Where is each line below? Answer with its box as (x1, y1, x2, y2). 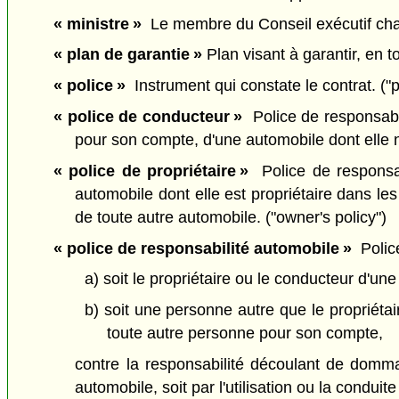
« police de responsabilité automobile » (53, 239, 352, 257)
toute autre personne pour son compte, (106, 324, 383, 343)
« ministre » (53, 14, 142, 33)
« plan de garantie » (53, 45, 202, 64)
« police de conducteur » (53, 108, 243, 126)
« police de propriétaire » (53, 161, 249, 180)
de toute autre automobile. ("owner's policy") (75, 208, 387, 226)
